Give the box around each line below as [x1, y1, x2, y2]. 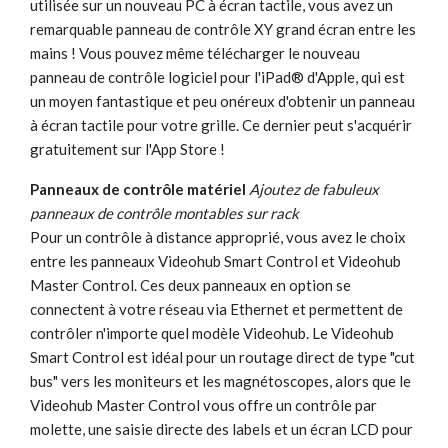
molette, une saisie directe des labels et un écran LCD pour [30, 420, 413, 439]
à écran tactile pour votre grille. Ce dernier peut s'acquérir [30, 116, 412, 135]
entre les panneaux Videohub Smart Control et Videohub [30, 252, 401, 271]
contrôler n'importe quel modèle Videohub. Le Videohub [30, 324, 394, 343]
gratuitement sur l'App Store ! [30, 140, 225, 159]
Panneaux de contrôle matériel [30, 180, 246, 199]
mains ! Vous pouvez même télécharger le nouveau [30, 44, 360, 63]
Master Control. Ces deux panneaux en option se [30, 276, 351, 295]
